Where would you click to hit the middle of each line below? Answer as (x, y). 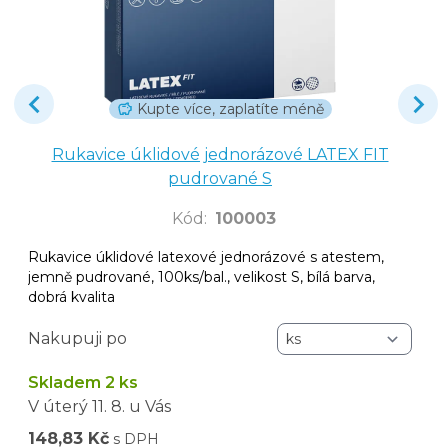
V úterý (58, 406)
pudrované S (220, 178)
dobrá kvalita (71, 296)
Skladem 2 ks (83, 382)
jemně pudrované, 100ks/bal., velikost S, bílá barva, (201, 276)
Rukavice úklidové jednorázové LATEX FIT (220, 154)
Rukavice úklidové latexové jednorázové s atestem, (206, 256)
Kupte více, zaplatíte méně (230, 108)
